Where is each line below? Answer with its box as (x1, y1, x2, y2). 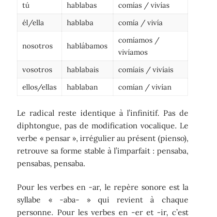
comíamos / (118, 35, 160, 45)
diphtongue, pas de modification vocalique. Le (17, 121, 188, 131)
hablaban (67, 82, 98, 92)
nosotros (22, 41, 53, 50)
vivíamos (118, 47, 148, 57)
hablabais (67, 64, 99, 74)
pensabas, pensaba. (17, 158, 86, 169)
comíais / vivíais (118, 64, 174, 74)
